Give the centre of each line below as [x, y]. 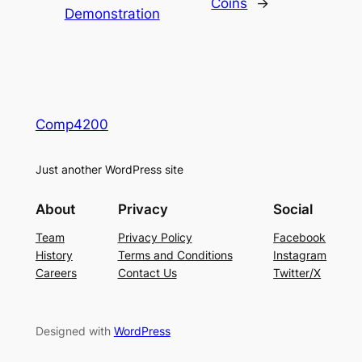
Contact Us [147, 272]
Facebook [300, 237]
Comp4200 [72, 125]
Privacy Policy [155, 237]
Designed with [74, 330]
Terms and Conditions [175, 255]
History [54, 255]
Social [293, 209]
